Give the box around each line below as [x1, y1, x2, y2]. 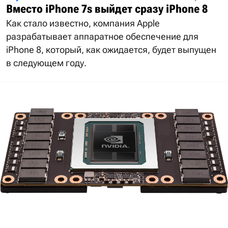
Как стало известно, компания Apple [6, 17, 160, 28]
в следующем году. [6, 57, 87, 68]
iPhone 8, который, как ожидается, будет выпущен [6, 44, 216, 55]
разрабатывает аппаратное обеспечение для [6, 31, 198, 42]
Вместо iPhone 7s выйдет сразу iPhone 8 [6, 2, 208, 15]
